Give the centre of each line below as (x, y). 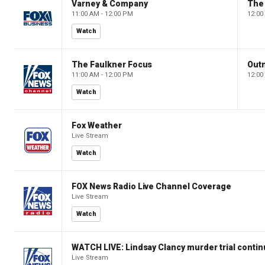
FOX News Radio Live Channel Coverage (151, 186)
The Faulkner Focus (112, 64)
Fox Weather (97, 125)
